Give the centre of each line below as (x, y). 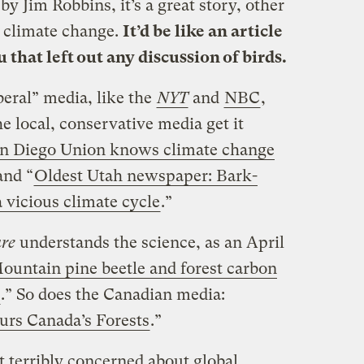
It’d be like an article (202, 31)
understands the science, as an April (149, 242)
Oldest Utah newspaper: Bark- (145, 175)
